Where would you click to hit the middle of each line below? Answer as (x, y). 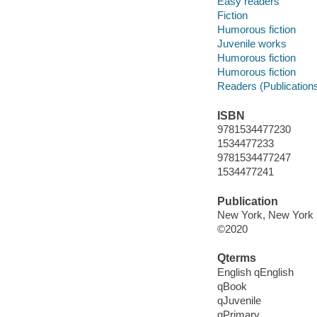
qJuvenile (239, 300)
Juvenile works (252, 44)
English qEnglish (255, 272)
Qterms (236, 258)
